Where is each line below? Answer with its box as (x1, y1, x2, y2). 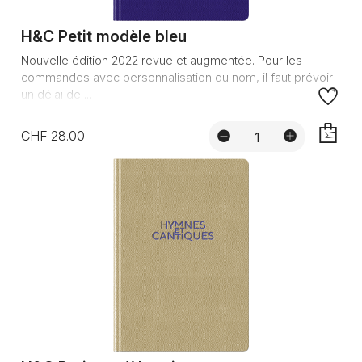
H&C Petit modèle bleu (20, 27, 187, 47)
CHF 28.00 (20, 128, 85, 145)
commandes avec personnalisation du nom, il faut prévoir (20, 70, 333, 85)
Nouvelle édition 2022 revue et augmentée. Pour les (20, 53, 302, 68)
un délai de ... (20, 87, 91, 102)
